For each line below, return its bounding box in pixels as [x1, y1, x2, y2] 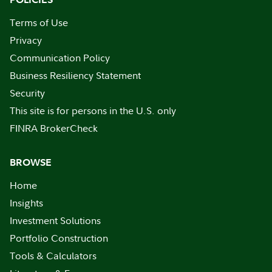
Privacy [10, 33, 42, 47]
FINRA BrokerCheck [10, 121, 98, 135]
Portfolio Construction [10, 231, 108, 245]
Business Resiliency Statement [10, 69, 141, 82]
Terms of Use [10, 16, 68, 29]
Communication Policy [10, 51, 110, 64]
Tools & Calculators [10, 249, 97, 262]
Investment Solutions [10, 214, 101, 227]
